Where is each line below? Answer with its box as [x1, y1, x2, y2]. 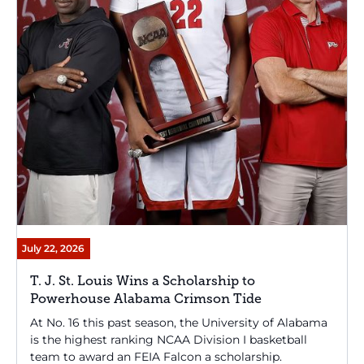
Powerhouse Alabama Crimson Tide [30, 291, 262, 306]
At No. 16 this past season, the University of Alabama [30, 314, 327, 330]
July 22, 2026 [22, 241, 85, 254]
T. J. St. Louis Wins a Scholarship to [30, 273, 255, 288]
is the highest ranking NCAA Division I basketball [30, 331, 307, 347]
